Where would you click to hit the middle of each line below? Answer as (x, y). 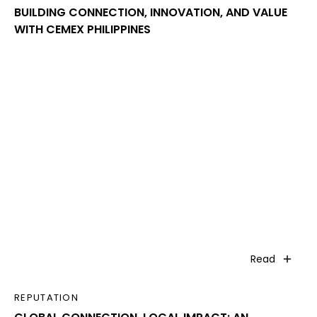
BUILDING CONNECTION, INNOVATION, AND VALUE (151, 13)
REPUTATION (46, 297)
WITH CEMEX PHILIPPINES (82, 30)
